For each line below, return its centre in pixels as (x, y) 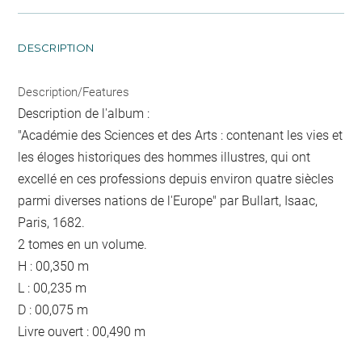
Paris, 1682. (52, 222)
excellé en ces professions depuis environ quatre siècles (176, 179)
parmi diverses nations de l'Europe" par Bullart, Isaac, (168, 200)
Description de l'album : (84, 113)
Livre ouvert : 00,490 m (82, 331)
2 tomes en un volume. (83, 244)
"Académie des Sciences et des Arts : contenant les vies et (181, 135)
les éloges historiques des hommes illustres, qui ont (164, 157)
